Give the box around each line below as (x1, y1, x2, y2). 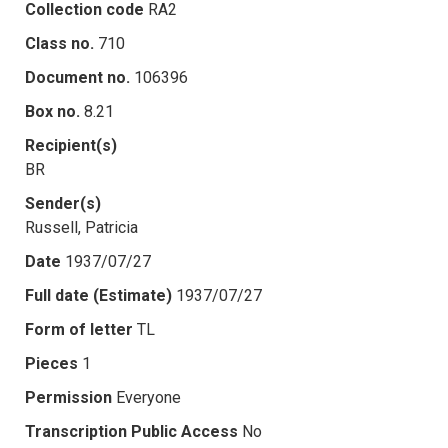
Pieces (25, 353, 78, 373)
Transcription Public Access (25, 421, 238, 441)
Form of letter (25, 319, 133, 339)
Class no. (25, 33, 94, 53)
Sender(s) (25, 193, 101, 213)
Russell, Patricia (25, 217, 138, 237)
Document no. (25, 67, 130, 87)
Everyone (116, 387, 181, 407)
